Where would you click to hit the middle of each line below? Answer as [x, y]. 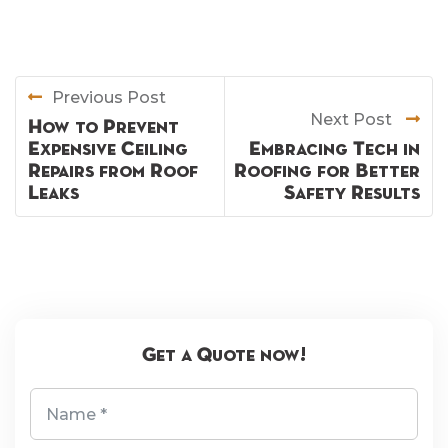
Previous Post [109, 98]
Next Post [353, 120]
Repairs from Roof [113, 171]
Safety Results [352, 193]
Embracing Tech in [334, 149]
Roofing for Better [327, 171]
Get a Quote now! [224, 355]
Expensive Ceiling [108, 149]
